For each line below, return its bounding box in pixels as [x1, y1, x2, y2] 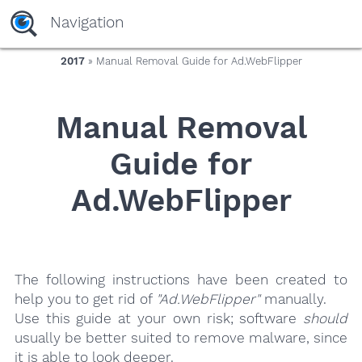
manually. [259, 291, 326, 308]
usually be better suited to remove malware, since [14, 330, 348, 347]
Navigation [49, 13, 124, 32]
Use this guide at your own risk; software [14, 310, 304, 327]
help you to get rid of [14, 291, 156, 308]
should [303, 310, 348, 327]
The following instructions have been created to [14, 271, 348, 288]
